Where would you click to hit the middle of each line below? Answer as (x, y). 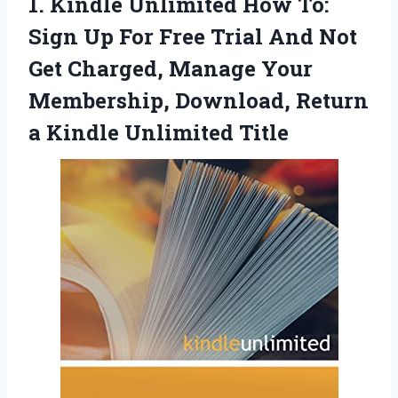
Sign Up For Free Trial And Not (193, 37)
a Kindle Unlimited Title (159, 133)
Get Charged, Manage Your (171, 69)
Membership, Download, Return (199, 101)
